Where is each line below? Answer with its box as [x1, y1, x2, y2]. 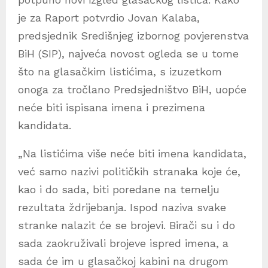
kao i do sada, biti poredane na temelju [18, 183, 220, 196]
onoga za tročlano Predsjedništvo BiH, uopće [18, 83, 246, 96]
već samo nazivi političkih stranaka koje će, [18, 165, 240, 178]
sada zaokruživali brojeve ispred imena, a [18, 237, 229, 250]
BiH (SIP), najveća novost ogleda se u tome [18, 47, 239, 60]
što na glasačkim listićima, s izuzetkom [18, 65, 222, 78]
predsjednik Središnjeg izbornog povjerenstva [18, 29, 249, 42]
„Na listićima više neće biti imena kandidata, [18, 147, 246, 160]
